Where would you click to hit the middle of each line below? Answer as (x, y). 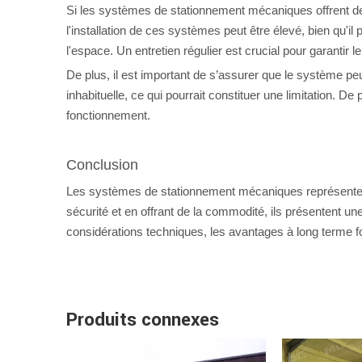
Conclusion (102, 165)
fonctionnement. (108, 115)
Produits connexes (143, 320)
